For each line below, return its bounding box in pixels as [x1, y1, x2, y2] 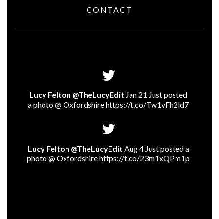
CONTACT [87, 5, 132, 14]
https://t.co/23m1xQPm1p [99, 153, 190, 163]
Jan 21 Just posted [126, 90, 187, 99]
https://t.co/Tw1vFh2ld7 [106, 100, 189, 109]
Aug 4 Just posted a [124, 144, 189, 153]
